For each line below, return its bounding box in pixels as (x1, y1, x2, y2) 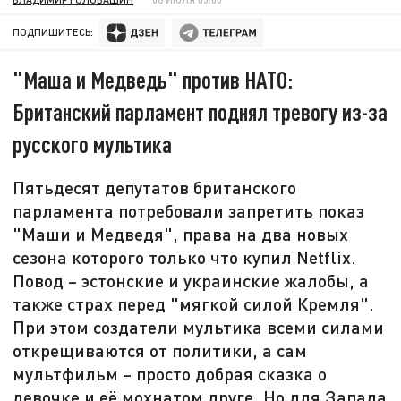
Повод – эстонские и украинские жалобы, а (13, 269, 370, 292)
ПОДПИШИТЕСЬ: (13, 26, 94, 38)
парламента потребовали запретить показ (13, 200, 365, 222)
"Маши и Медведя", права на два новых (13, 223, 349, 245)
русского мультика (13, 130, 173, 158)
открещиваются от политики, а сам (13, 339, 308, 362)
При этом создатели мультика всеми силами (13, 316, 385, 338)
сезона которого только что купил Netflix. (13, 246, 357, 269)
